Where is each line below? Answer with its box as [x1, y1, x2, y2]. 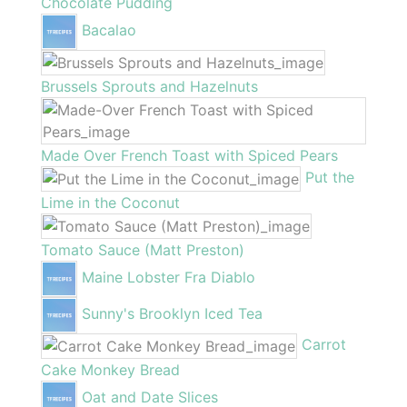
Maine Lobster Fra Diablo [82, 268, 255, 286]
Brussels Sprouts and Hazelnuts [41, 76, 258, 95]
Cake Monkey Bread [41, 360, 180, 379]
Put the [305, 168, 354, 186]
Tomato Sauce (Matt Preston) [41, 240, 244, 259]
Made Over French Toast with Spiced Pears [41, 145, 338, 164]
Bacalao [82, 21, 136, 39]
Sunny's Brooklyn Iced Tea [82, 304, 263, 323]
